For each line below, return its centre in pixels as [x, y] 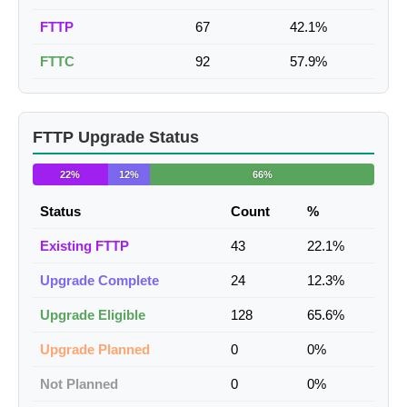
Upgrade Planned [95, 350]
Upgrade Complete [99, 281]
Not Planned [79, 384]
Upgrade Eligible [93, 315]
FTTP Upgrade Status [116, 138]
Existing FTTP [84, 246]
